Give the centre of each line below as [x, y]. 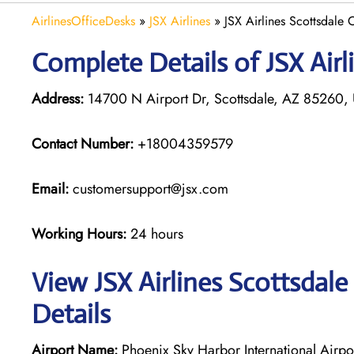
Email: [50, 188]
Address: [58, 98]
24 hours [157, 233]
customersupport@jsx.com [149, 188]
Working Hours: [81, 233]
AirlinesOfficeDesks [83, 21]
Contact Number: [83, 143]
